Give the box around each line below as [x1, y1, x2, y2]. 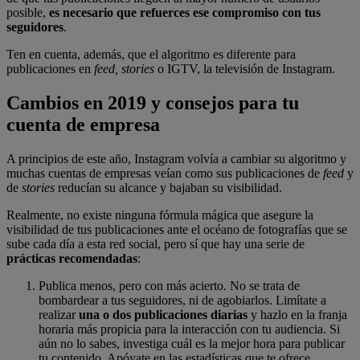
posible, [6, 6, 49, 20]
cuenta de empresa [6, 114, 160, 136]
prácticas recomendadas [6, 251, 137, 265]
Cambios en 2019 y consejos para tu [6, 92, 299, 114]
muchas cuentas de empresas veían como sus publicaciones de [6, 166, 323, 180]
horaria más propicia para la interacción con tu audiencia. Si [39, 321, 340, 336]
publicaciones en [6, 62, 94, 76]
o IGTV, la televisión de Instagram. [154, 62, 335, 76]
